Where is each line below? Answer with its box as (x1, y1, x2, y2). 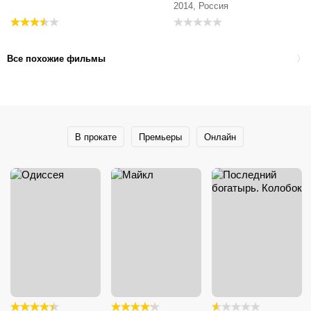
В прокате (75, 131, 117, 142)
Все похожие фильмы (7, 53, 106, 64)
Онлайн (204, 131, 236, 142)
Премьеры (139, 131, 182, 142)
